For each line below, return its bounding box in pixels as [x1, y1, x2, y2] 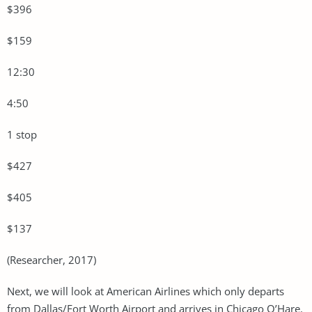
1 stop [7, 127, 37, 141]
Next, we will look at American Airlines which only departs [7, 283, 284, 298]
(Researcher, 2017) [7, 252, 96, 267]
